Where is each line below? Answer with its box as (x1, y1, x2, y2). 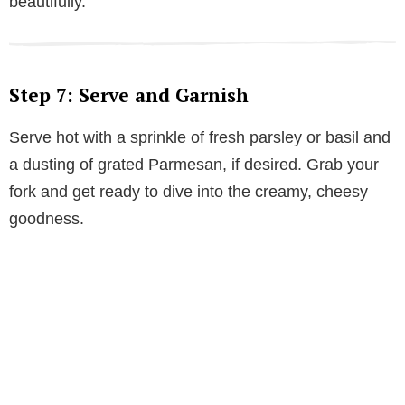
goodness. (9, 210, 84, 229)
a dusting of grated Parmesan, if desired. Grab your (9, 155, 379, 174)
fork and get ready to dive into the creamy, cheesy (9, 183, 368, 202)
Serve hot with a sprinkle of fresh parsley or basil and (9, 128, 391, 147)
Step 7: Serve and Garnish (9, 82, 249, 108)
